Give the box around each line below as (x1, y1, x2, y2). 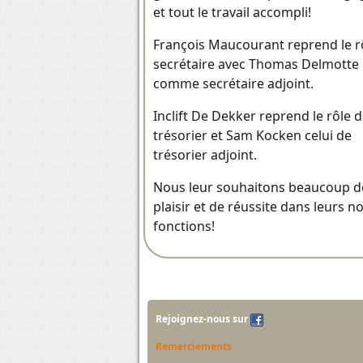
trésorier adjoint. (153, 146, 257, 164)
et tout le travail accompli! (153, 3, 311, 22)
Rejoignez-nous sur (156, 312, 250, 327)
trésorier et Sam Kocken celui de (153, 126, 352, 145)
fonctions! (153, 217, 215, 236)
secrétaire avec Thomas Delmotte (153, 55, 359, 74)
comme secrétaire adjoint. (153, 75, 314, 93)
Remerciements (156, 340, 232, 354)
